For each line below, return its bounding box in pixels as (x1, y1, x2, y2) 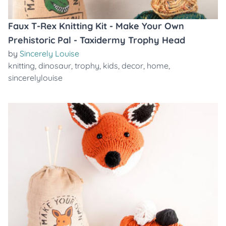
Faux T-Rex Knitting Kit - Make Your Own (8, 20, 184, 32)
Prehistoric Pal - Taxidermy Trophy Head (8, 34, 185, 46)
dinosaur (38, 61, 71, 71)
